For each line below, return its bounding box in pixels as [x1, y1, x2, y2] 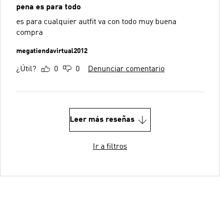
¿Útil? [16, 65, 36, 73]
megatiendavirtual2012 [16, 47, 87, 55]
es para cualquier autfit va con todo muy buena [16, 18, 98, 26]
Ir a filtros [93, 142, 127, 151]
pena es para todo [16, 3, 81, 11]
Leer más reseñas [70, 115, 135, 124]
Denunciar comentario [88, 65, 165, 73]
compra [16, 28, 43, 37]
